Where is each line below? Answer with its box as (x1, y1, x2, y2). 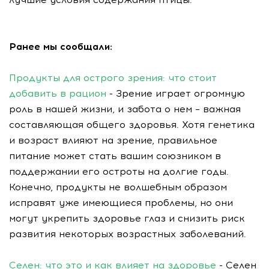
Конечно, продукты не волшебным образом (9, 181, 227, 193)
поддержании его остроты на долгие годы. (9, 166, 232, 177)
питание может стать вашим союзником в (9, 150, 221, 162)
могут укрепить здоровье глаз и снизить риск (9, 213, 245, 224)
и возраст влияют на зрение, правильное (9, 134, 217, 146)
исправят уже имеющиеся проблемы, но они (9, 197, 233, 208)
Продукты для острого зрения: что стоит (9, 72, 217, 83)
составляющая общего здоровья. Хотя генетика (9, 119, 255, 130)
